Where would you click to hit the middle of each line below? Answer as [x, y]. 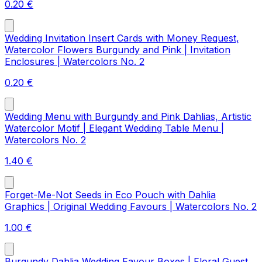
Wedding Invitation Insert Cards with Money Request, [122, 38]
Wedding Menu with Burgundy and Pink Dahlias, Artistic [128, 117]
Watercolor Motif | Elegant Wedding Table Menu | [114, 128]
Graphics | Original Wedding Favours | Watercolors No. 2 [131, 207]
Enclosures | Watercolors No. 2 [75, 62]
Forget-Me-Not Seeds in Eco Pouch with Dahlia [110, 195]
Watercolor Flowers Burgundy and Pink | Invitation [118, 50]
